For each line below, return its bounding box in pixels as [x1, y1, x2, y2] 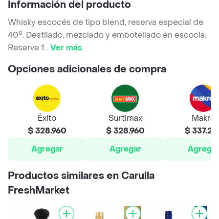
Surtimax [108, 113, 142, 124]
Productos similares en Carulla [8, 170, 154, 183]
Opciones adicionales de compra [8, 63, 166, 76]
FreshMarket [8, 184, 69, 197]
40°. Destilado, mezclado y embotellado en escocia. [8, 30, 206, 41]
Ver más [50, 43, 82, 53]
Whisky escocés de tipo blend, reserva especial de [8, 17, 203, 28]
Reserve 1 [8, 43, 44, 53]
